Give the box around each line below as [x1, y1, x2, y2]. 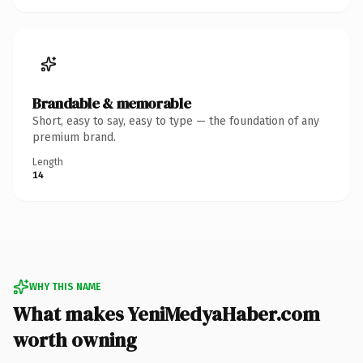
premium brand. [32, 130, 116, 144]
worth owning [13, 326, 137, 353]
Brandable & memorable [32, 92, 191, 113]
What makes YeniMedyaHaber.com [13, 300, 320, 327]
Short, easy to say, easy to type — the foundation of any [32, 113, 319, 128]
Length [32, 156, 63, 168]
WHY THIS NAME [29, 280, 100, 293]
